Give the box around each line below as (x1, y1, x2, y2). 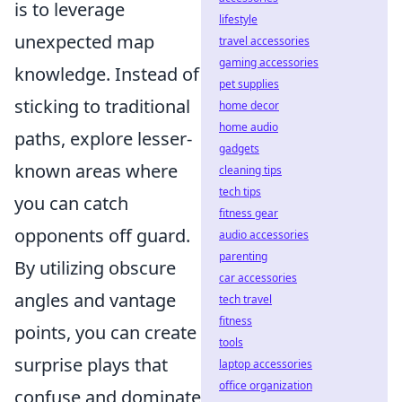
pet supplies (219, 76, 279, 92)
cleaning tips (219, 162, 282, 178)
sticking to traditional (14, 94, 190, 118)
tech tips (219, 184, 261, 199)
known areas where (14, 159, 178, 183)
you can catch (14, 191, 128, 215)
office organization (219, 378, 312, 393)
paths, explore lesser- (14, 127, 192, 151)
